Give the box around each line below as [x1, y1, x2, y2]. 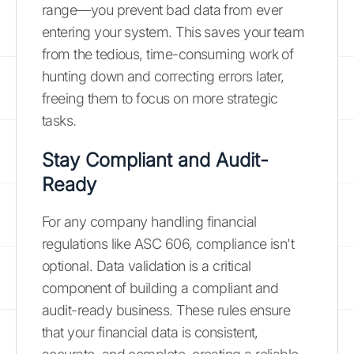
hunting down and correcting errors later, [42, 68, 284, 85]
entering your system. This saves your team [42, 24, 305, 40]
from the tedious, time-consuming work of [42, 46, 294, 62]
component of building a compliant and [42, 280, 279, 296]
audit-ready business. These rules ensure [42, 302, 291, 318]
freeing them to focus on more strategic [42, 90, 278, 107]
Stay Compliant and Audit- [42, 149, 269, 171]
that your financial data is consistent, [42, 324, 258, 341]
